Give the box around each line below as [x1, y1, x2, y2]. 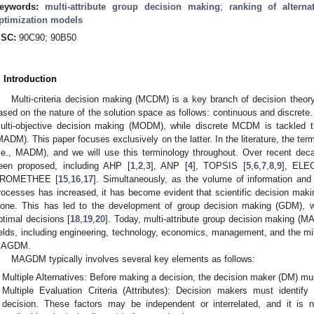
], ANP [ [150, 161, 188, 172]
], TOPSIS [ [192, 161, 246, 172]
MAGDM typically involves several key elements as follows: [11, 254, 256, 265]
